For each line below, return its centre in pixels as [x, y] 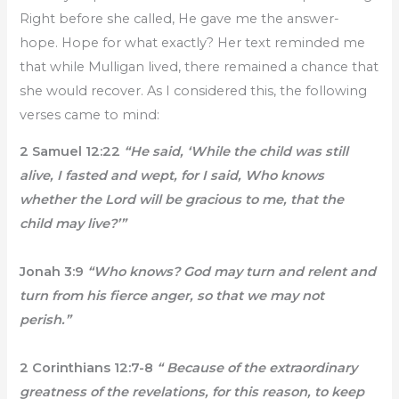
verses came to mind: [90, 114]
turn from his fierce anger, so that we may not [172, 296]
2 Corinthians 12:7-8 [87, 368]
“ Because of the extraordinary [256, 368]
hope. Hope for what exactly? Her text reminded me [193, 42]
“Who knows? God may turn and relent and [230, 272]
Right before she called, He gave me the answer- [180, 18]
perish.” [46, 320]
